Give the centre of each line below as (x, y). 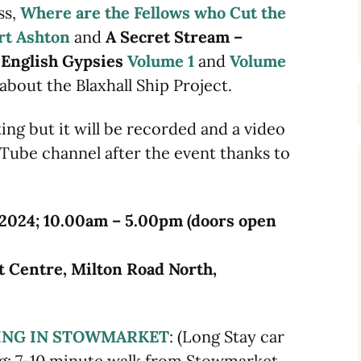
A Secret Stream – (174, 36)
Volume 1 (161, 60)
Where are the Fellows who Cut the (153, 12)
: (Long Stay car (227, 336)
